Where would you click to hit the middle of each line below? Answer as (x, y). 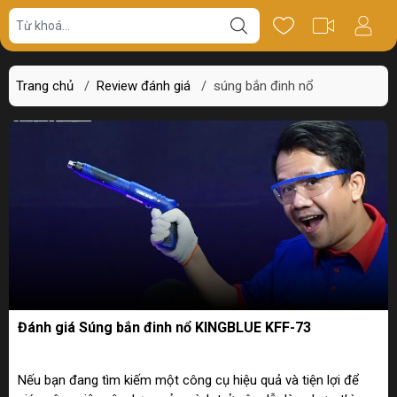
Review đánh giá (144, 86)
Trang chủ (45, 86)
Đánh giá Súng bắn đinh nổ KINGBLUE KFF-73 (164, 327)
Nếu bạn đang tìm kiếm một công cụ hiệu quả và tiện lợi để (188, 380)
